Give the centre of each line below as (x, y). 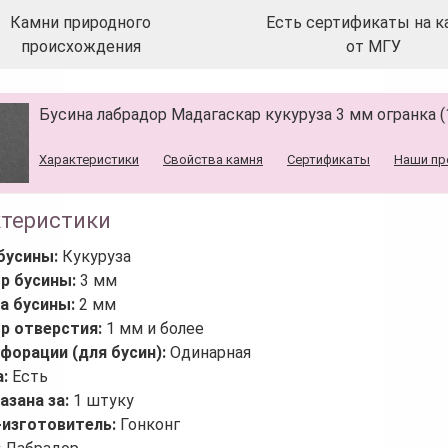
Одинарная (210, 352)
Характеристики (89, 159)
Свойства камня (213, 159)
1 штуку (103, 400)
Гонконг (150, 424)
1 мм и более (155, 328)
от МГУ (374, 46)
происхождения (80, 46)
